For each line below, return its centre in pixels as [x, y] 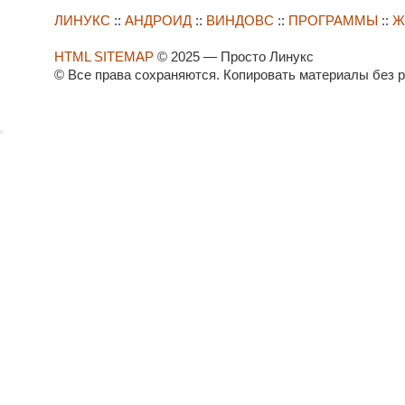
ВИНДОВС [240, 20]
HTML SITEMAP [104, 56]
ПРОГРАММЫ [333, 20]
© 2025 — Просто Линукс [234, 56]
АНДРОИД [158, 20]
